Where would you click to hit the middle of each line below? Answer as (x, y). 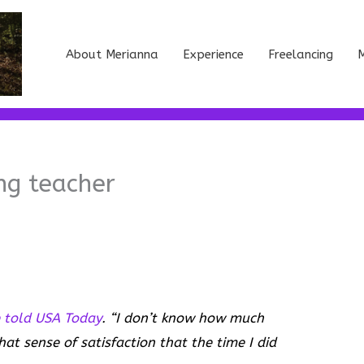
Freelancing (301, 54)
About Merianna (112, 54)
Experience (213, 54)
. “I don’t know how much (183, 318)
